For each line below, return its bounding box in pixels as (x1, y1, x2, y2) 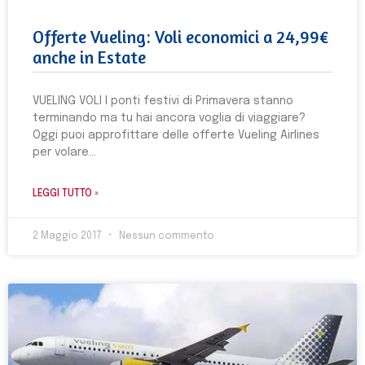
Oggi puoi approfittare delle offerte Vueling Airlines (33, 130, 319, 141)
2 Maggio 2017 (33, 231, 104, 241)
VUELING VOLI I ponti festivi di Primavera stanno (33, 95, 293, 107)
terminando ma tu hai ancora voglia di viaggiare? (33, 112, 306, 124)
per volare (33, 147, 89, 158)
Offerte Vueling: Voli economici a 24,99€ (33, 27, 329, 47)
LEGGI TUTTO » (33, 189, 99, 199)
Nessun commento (117, 231, 214, 241)
